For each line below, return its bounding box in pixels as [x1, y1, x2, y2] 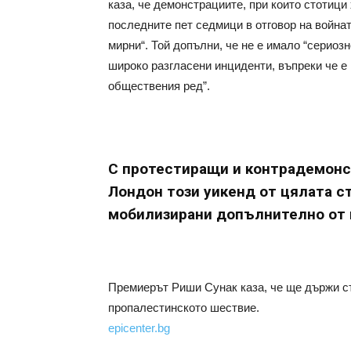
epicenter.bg [108, 321, 170, 335]
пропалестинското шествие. [108, 301, 259, 314]
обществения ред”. [108, 79, 210, 92]
